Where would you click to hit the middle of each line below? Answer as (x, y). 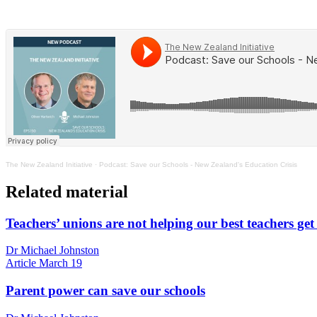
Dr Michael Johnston (52, 250)
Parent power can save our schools (105, 290)
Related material (67, 191)
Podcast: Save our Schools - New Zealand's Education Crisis (198, 164)
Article (21, 263)
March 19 (60, 263)
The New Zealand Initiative (49, 164)
